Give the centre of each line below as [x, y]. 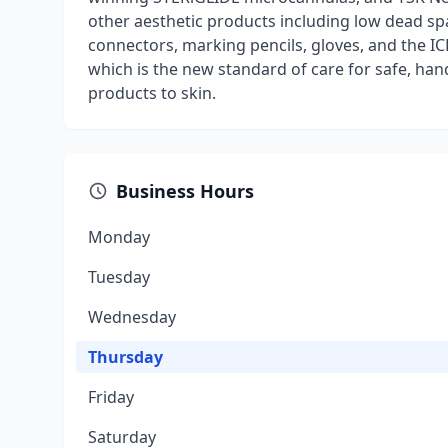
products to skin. [152, 93]
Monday [119, 237]
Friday [111, 397]
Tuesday [119, 277]
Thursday [125, 357]
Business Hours [185, 191]
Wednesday [132, 317]
